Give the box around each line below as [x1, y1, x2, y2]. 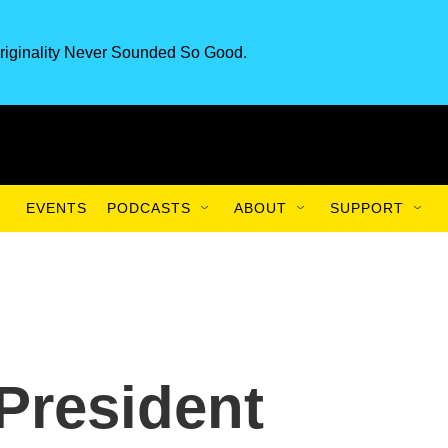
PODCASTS [107, 200, 191, 216]
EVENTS [26, 200, 87, 216]
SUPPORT [330, 200, 404, 216]
